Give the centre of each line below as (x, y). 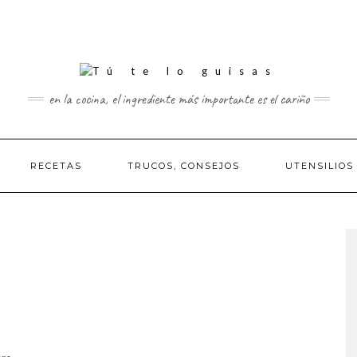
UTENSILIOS (319, 165)
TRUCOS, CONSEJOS (183, 165)
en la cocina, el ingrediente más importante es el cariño (178, 98)
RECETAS (56, 165)
